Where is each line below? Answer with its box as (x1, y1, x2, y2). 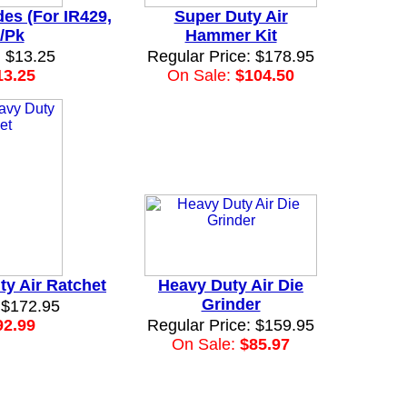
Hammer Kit (184, 26, 277, 45)
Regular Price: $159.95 (147, 316, 314, 334)
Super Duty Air (174, 7, 288, 25)
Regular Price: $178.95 (147, 47, 314, 65)
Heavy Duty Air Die (158, 276, 303, 294)
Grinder (201, 295, 261, 313)
